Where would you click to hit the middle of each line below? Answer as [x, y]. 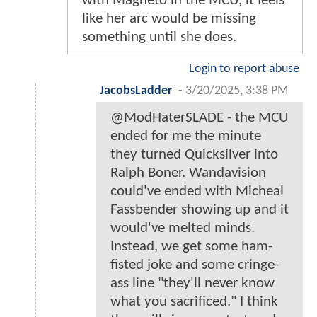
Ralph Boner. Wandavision [188, 173]
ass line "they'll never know [192, 283]
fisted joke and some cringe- [195, 265]
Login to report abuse [244, 69]
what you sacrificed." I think [194, 301]
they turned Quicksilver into [194, 154]
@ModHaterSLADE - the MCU [199, 117]
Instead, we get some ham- [191, 246]
